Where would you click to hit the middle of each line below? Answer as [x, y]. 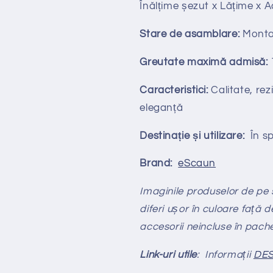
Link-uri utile [168, 254]
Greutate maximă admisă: [204, 62]
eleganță [161, 108]
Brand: [159, 164]
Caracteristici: [174, 90]
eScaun [197, 164]
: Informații [225, 254]
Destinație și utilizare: [192, 136]
